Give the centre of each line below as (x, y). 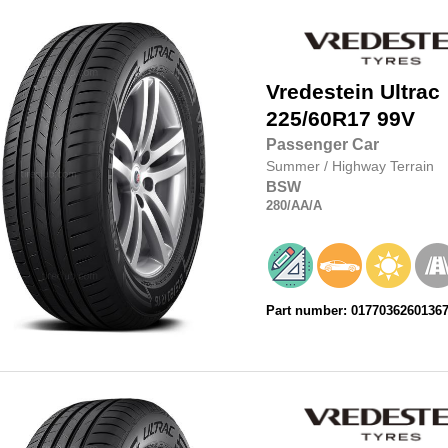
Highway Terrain (382, 166)
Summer (294, 166)
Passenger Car (322, 145)
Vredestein (319, 92)
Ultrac (409, 92)
